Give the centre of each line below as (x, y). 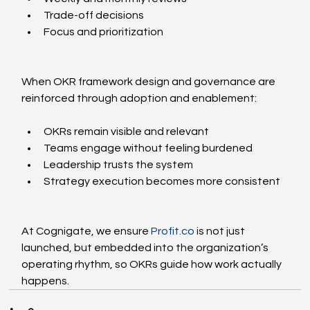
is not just (221, 231)
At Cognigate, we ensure (86, 231)
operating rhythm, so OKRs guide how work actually (153, 265)
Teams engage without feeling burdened (148, 148)
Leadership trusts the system (119, 165)
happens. (46, 281)
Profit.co (173, 231)
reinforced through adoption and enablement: (139, 99)
